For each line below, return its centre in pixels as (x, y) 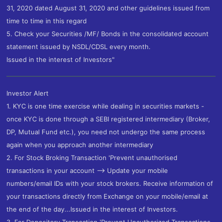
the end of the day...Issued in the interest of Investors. (92, 209)
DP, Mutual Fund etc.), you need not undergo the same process (106, 132)
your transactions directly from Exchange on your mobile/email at (108, 196)
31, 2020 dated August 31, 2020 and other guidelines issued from (108, 8)
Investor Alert (28, 93)
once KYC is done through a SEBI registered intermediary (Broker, (109, 119)
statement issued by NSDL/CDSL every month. (79, 46)
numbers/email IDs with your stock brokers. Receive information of (110, 183)
